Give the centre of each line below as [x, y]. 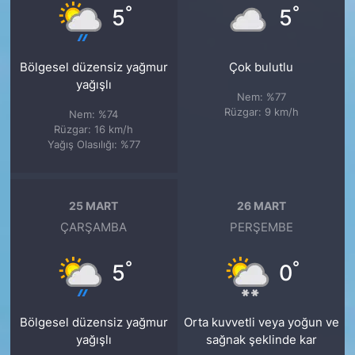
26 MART [261, 205]
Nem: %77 [261, 97]
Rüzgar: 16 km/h [94, 130]
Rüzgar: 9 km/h [261, 112]
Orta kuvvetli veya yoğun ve [261, 323]
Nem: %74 [94, 115]
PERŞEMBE [261, 228]
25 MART [94, 205]
